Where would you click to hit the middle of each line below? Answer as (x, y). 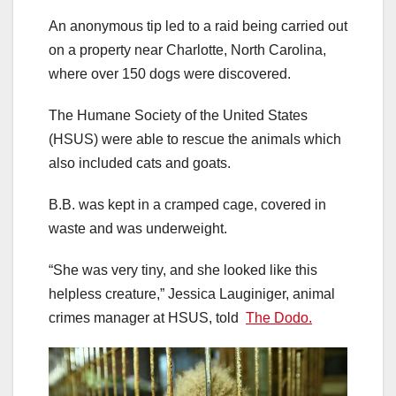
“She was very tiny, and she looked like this (183, 270)
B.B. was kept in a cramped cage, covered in (187, 204)
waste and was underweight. (138, 228)
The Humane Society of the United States (178, 115)
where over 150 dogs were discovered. (170, 73)
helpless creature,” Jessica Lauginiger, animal (192, 293)
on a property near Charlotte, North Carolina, (187, 49)
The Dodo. (279, 317)
